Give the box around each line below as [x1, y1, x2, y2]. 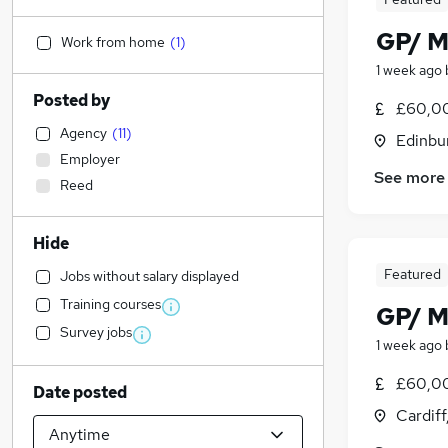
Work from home [61, 33, 165, 51]
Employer [60, 150, 120, 168]
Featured [383, 265, 441, 284]
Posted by [33, 90, 110, 111]
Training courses [60, 295, 161, 313]
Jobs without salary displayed [60, 267, 239, 285]
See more [374, 167, 445, 189]
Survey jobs [60, 323, 132, 341]
